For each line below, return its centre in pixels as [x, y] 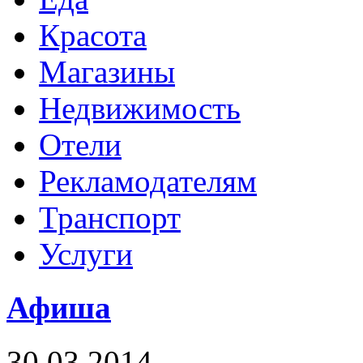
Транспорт [110, 218]
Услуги [86, 254]
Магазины [107, 72]
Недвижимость [140, 108]
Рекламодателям [148, 181]
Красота [93, 35]
